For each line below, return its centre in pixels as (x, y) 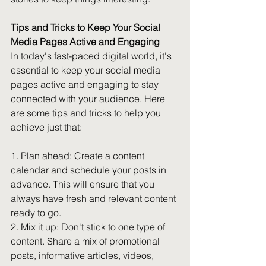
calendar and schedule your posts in (90, 170)
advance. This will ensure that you (84, 184)
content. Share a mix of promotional (86, 241)
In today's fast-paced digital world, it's (92, 56)
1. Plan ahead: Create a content (79, 156)
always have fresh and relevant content (94, 198)
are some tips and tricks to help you (87, 113)
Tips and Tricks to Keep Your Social (87, 27)
